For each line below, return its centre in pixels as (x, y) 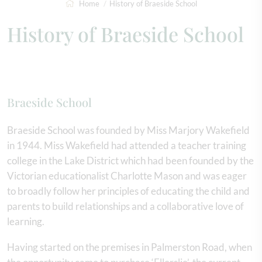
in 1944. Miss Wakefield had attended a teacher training (127, 145)
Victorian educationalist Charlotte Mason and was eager (127, 176)
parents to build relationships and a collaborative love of (125, 206)
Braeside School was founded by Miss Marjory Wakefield (128, 130)
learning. (26, 221)
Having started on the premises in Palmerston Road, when (130, 247)
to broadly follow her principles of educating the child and (128, 191)
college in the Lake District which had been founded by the (130, 161)
